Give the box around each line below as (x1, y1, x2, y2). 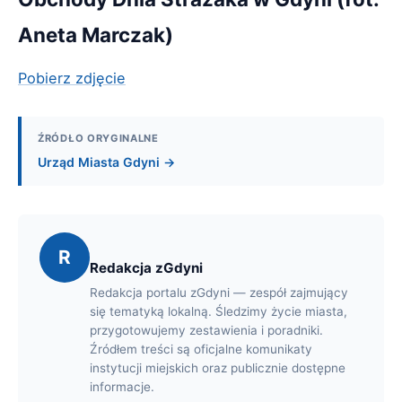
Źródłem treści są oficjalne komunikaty (90, 341, 312, 356)
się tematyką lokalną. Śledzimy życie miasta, (90, 303, 347, 319)
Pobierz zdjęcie (18, 68, 126, 87)
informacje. (90, 379, 154, 394)
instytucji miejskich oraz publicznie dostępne (90, 360, 345, 375)
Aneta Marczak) (18, 22, 173, 47)
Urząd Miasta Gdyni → (38, 153, 175, 170)
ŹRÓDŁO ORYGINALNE (38, 131, 159, 144)
